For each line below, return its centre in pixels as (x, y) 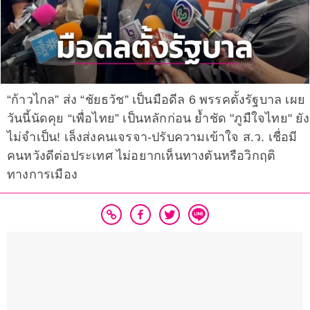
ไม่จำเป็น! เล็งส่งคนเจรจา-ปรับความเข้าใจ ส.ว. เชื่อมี (152, 137)
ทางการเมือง (42, 175)
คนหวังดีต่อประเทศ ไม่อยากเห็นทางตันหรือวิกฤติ (142, 156)
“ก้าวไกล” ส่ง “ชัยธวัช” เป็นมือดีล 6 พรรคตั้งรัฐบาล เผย (156, 100)
